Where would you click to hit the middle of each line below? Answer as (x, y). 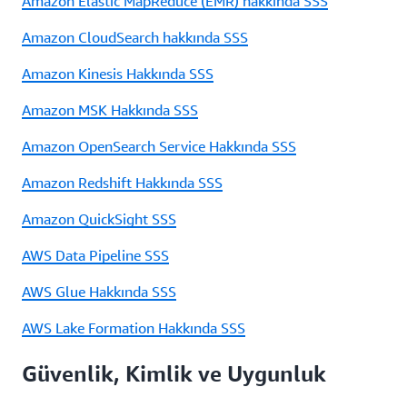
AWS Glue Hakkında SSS (99, 291)
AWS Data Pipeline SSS (95, 255)
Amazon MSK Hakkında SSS (110, 109)
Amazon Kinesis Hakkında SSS (118, 73)
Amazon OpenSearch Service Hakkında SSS (159, 146)
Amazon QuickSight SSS (99, 218)
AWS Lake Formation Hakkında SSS (134, 328)
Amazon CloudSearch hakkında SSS (135, 37)
